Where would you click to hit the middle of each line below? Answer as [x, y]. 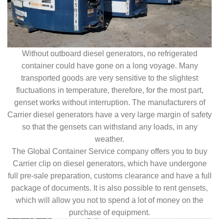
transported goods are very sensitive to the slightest [109, 78]
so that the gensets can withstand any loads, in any [109, 127]
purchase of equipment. [109, 212]
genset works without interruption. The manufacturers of [109, 102]
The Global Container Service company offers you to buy [109, 151]
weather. [109, 139]
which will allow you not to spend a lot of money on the [109, 200]
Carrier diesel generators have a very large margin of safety [109, 114]
